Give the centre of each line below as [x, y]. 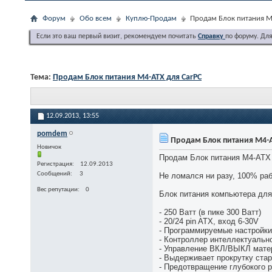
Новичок [49, 148]
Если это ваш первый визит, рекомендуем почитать [117, 36]
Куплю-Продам [151, 19]
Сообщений [54, 174]
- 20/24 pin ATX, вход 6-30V [209, 222]
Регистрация [55, 165]
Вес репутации [57, 190]
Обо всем [96, 19]
